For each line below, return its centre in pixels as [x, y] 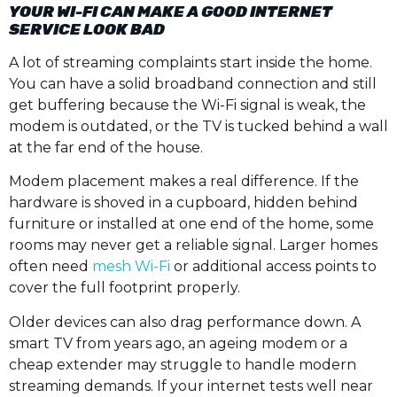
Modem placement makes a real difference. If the [184, 182]
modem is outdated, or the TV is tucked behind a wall [198, 126]
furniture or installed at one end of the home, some [191, 224]
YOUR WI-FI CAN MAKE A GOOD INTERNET [171, 11]
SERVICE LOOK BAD [87, 29]
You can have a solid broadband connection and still [193, 83]
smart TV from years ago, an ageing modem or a [178, 343]
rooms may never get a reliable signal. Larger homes [193, 245]
